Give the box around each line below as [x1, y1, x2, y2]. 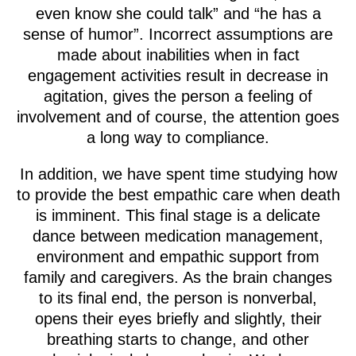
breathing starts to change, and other [47, 331, 309, 348]
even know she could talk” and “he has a [35, 5, 321, 22]
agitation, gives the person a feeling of [44, 87, 312, 105]
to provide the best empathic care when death [16, 186, 340, 203]
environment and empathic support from [37, 248, 319, 265]
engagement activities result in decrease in [28, 67, 328, 84]
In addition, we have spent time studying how [19, 165, 337, 183]
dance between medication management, [33, 227, 323, 245]
